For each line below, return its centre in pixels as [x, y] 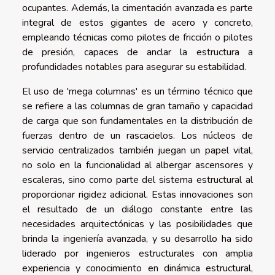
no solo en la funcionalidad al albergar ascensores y [137, 165]
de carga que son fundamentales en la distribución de [137, 121]
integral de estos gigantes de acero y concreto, [137, 22]
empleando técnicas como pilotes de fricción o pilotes [137, 37]
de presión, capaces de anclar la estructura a [137, 52]
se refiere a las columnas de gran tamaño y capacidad [137, 106]
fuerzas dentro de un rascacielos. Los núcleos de [137, 135]
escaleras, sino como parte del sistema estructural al [137, 180]
